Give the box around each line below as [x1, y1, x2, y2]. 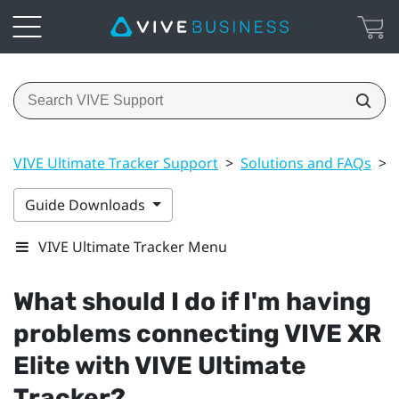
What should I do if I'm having [13, 286, 371, 316]
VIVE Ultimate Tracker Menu [38, 236, 227, 256]
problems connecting [13, 318, 284, 348]
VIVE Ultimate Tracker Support [13, 152, 218, 173]
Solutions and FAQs [240, 152, 371, 173]
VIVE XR [284, 318, 381, 348]
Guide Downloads [25, 194, 149, 215]
